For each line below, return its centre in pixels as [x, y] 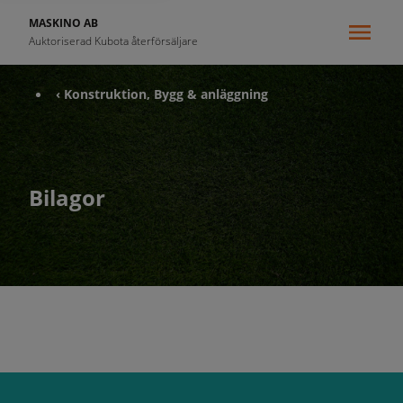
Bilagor [67, 197]
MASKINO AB [63, 23]
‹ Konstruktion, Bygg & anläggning [162, 94]
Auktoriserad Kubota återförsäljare [113, 41]
